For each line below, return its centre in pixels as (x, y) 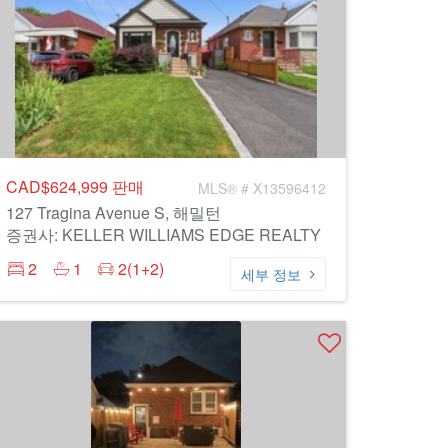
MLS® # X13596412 (262, 188)
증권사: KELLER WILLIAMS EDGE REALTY (163, 234)
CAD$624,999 (59, 186)
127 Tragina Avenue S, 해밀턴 (113, 212)
